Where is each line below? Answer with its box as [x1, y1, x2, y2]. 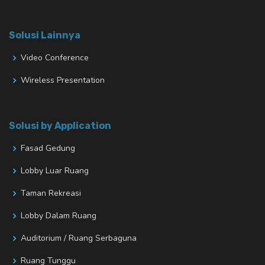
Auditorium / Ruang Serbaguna [21, 232, 137, 244]
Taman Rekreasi [21, 188, 81, 199]
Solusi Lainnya [9, 30, 80, 41]
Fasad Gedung [21, 143, 75, 154]
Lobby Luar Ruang [21, 165, 89, 177]
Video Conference [21, 52, 89, 64]
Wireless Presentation [21, 75, 105, 86]
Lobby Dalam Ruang [21, 210, 96, 222]
